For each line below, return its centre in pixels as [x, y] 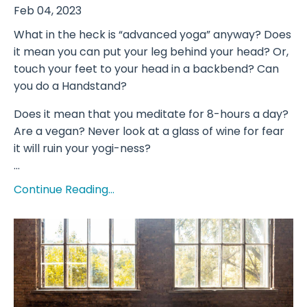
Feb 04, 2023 [48, 11]
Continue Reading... [64, 190]
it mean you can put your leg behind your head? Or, [151, 52]
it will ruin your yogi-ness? [82, 149]
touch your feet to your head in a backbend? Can [146, 69]
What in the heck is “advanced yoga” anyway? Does [152, 35]
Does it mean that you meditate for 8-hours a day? [151, 114]
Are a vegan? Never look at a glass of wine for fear [149, 132]
